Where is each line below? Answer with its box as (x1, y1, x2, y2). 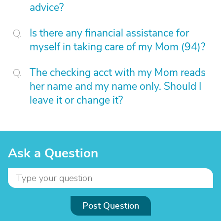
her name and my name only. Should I (30, 79, 201, 93)
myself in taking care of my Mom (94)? (30, 40, 205, 54)
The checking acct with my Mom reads (30, 66, 206, 79)
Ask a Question (8, 145, 98, 162)
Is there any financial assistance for (30, 26, 189, 40)
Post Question (82, 200, 139, 212)
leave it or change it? (30, 93, 123, 107)
